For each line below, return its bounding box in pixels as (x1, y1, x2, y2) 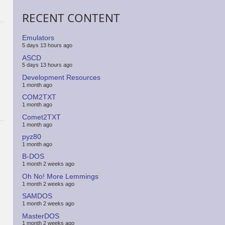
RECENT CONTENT (22, 10, 121, 26)
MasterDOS (22, 211, 60, 220)
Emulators (22, 34, 55, 42)
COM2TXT (22, 93, 57, 101)
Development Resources (22, 73, 101, 81)
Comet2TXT (22, 113, 61, 121)
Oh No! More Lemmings (22, 172, 99, 180)
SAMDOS (22, 192, 53, 200)
